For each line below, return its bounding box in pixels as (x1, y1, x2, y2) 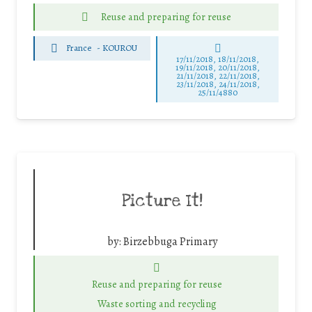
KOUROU (102, 42, 138, 54)
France (66, 42, 92, 54)
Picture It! (122, 190, 203, 212)
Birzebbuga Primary (123, 233, 217, 249)
